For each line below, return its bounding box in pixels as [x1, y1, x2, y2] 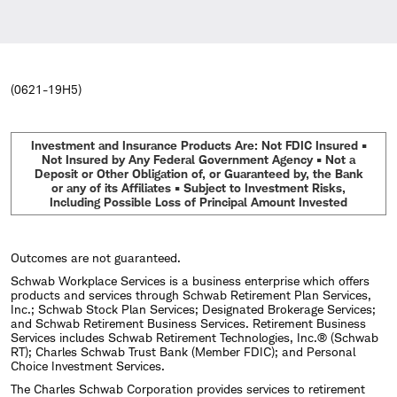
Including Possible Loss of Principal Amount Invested [50, 193, 347, 209]
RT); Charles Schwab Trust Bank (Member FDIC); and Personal [11, 343, 355, 359]
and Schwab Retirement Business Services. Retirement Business [11, 315, 366, 331]
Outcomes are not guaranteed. [11, 249, 181, 265]
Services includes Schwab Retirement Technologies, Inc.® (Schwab [11, 329, 378, 345]
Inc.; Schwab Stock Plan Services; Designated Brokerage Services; [11, 300, 376, 316]
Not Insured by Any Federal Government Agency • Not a [42, 151, 355, 167]
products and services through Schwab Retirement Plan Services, [11, 286, 371, 302]
